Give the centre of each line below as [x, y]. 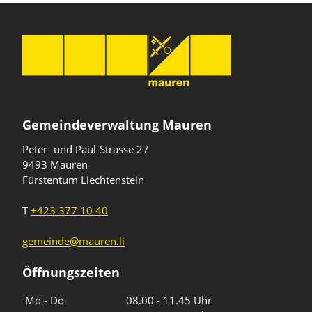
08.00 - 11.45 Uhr [169, 300]
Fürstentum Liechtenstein [83, 179]
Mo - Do [45, 300]
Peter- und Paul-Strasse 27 [86, 149]
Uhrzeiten [83, 293]
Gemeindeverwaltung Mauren [117, 124]
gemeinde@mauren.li [73, 241]
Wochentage [44, 293]
